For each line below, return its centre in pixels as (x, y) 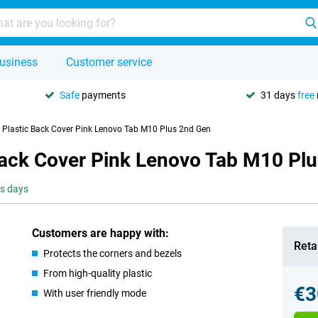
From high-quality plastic (98, 273)
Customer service (109, 62)
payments (103, 95)
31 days (279, 95)
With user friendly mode (95, 293)
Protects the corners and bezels (113, 253)
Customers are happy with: (101, 233)
